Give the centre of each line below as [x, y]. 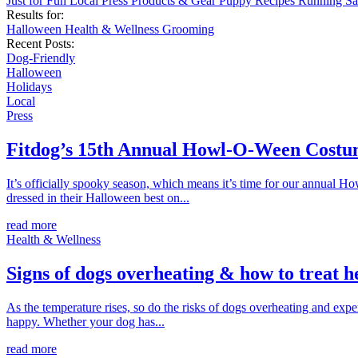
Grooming [188, 30]
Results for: [35, 15]
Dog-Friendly [41, 58]
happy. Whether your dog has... [86, 321]
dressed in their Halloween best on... [98, 198]
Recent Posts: [40, 44]
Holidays [29, 87]
